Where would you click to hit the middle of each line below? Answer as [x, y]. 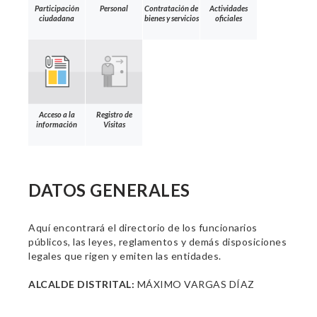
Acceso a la [57, 114]
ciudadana [57, 18]
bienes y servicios [171, 18]
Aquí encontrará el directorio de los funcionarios [143, 227]
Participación [57, 8]
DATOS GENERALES [109, 190]
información [57, 124]
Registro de [114, 114]
